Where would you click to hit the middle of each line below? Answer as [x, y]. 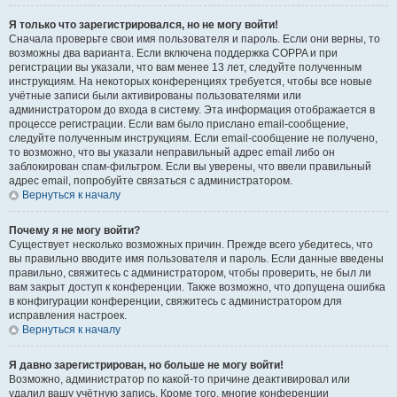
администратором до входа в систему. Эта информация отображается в [192, 110]
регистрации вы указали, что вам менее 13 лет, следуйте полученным [185, 67]
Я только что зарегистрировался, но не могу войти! [144, 25]
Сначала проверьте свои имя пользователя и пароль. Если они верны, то [195, 39]
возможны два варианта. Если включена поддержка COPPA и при [173, 53]
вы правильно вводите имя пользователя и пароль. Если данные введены [196, 259]
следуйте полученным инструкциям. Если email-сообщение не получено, [193, 138]
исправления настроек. [68, 315]
